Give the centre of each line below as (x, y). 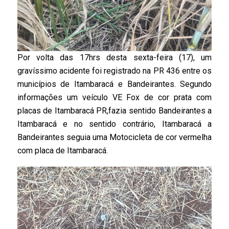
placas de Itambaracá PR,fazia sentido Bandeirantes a (114, 111)
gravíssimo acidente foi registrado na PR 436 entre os (114, 71)
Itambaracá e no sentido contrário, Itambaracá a (114, 124)
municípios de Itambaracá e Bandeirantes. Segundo (114, 84)
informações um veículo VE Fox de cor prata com (114, 98)
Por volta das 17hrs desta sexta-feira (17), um (114, 58)
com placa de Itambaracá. (62, 151)
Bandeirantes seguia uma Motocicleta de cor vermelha (114, 138)
